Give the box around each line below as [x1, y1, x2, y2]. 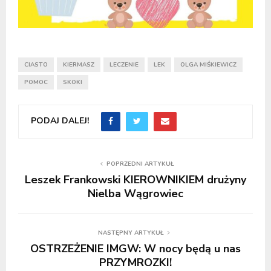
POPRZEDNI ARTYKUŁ [106, 160, 174, 169]
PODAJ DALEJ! [31, 115, 89, 127]
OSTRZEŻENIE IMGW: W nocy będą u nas [30, 241, 241, 256]
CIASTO [24, 60, 48, 70]
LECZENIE [109, 60, 139, 70]
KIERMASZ [63, 60, 94, 70]
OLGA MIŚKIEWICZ [180, 60, 237, 70]
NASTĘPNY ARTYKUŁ [97, 229, 164, 238]
